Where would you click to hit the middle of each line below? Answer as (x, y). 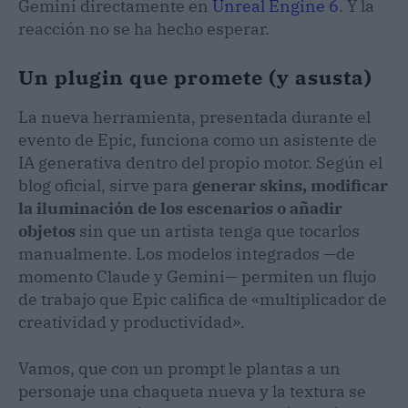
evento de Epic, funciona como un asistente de (198, 139)
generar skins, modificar (290, 185)
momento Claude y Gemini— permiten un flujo (197, 276)
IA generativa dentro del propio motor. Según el (200, 162)
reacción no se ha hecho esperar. (144, 28)
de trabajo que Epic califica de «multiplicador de (203, 299)
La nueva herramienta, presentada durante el (194, 117)
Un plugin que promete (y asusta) (195, 76)
